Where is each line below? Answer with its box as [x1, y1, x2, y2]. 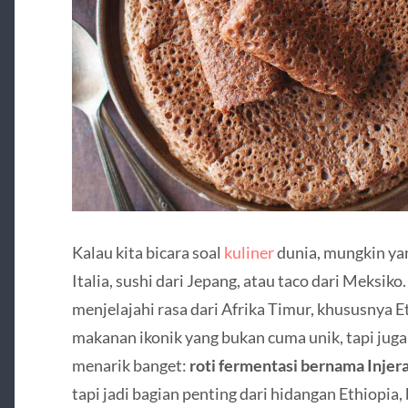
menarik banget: [71, 355, 189, 376]
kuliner [223, 242, 274, 263]
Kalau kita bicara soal [71, 242, 224, 263]
